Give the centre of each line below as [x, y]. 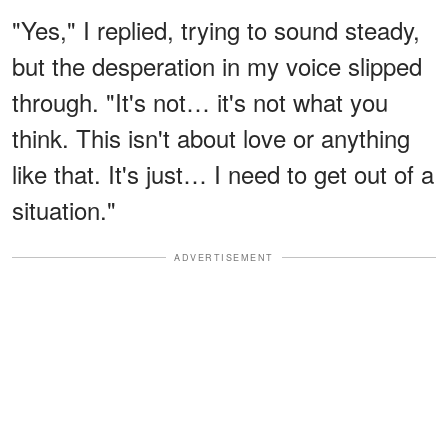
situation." [64, 209]
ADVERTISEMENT [224, 257]
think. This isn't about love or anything [211, 137]
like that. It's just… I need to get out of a [223, 173]
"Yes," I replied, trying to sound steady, [216, 29]
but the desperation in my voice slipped [217, 65]
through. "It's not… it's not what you [200, 101]
